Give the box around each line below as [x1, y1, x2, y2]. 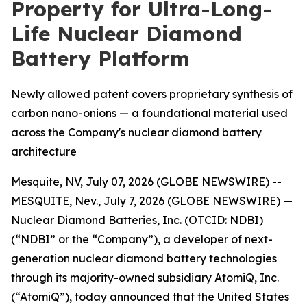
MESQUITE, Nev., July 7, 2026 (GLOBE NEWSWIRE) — [11, 194, 293, 208]
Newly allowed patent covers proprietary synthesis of [11, 87, 293, 101]
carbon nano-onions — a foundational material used [11, 106, 288, 120]
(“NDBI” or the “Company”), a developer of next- [11, 232, 273, 246]
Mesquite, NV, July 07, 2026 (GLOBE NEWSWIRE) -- [11, 175, 282, 188]
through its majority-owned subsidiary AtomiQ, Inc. [11, 271, 279, 284]
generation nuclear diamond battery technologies [11, 251, 277, 265]
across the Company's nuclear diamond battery [11, 125, 262, 139]
